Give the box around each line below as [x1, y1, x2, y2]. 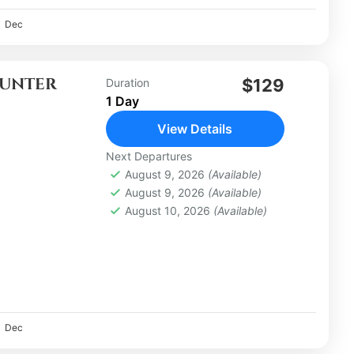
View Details [157, 120, 233, 137]
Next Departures [105, 149, 192, 163]
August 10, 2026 [124, 203, 213, 217]
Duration [105, 75, 149, 89]
